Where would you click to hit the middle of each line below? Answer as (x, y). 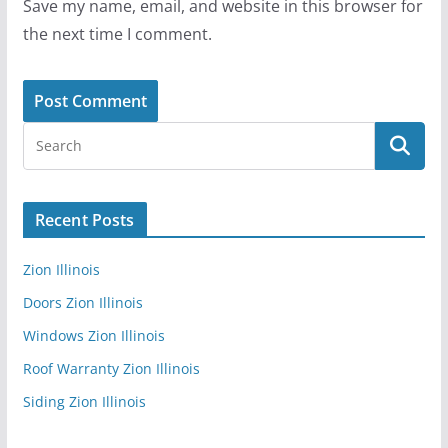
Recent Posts (84, 219)
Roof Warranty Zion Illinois (111, 368)
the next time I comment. (117, 33)
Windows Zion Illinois (93, 335)
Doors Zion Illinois (82, 302)
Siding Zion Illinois (84, 401)
